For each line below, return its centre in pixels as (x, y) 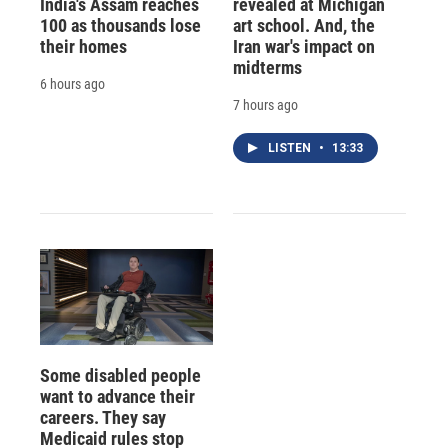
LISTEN (290, 147)
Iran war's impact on (303, 46)
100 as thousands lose (120, 25)
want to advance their (117, 397)
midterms (267, 67)
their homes (83, 46)
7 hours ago (265, 104)
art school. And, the (303, 25)
